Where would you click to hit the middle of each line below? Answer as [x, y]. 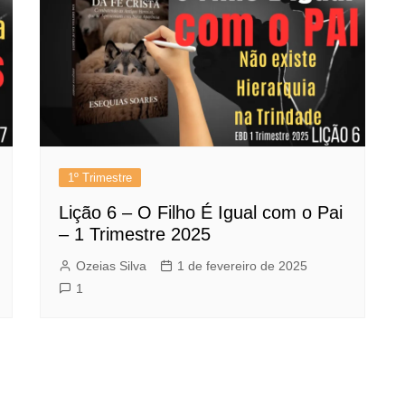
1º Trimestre [100, 178]
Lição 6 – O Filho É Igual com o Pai [201, 213]
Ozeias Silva [111, 266]
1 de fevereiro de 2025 [242, 266]
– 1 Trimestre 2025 [135, 235]
